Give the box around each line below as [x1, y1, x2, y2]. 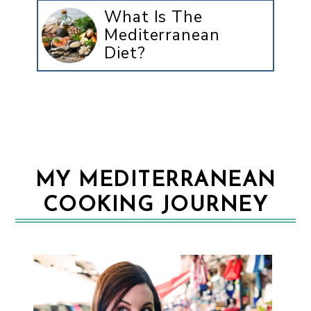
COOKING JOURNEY [42, 194, 269, 217]
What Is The [104, 6, 203, 28]
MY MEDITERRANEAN [35, 169, 276, 192]
